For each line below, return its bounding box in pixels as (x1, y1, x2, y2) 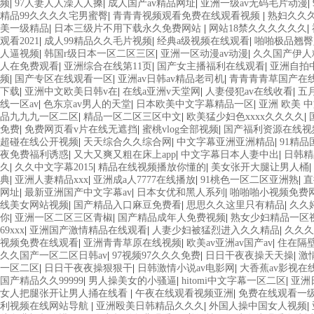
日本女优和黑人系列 (137, 187, 225, 198)
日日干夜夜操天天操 (205, 250, 294, 261)
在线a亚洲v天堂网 (123, 86, 200, 97)
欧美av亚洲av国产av (186, 238, 273, 248)
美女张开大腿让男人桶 (211, 162, 309, 172)
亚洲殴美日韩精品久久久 (96, 301, 204, 311)
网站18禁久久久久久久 (209, 23, 307, 34)
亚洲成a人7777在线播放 (93, 175, 196, 185)
